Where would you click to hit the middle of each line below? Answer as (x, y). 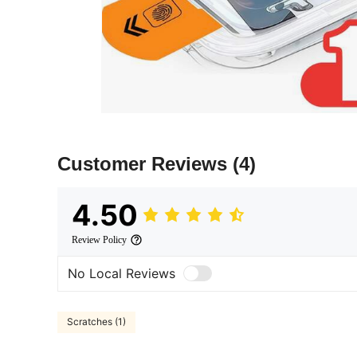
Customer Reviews (145, 163)
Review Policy (99, 239)
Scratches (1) (96, 322)
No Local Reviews (122, 274)
